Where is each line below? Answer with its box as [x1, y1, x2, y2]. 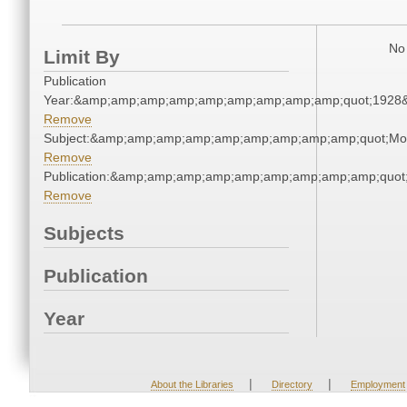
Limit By [44, 46, 120, 68]
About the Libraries [150, 379, 233, 391]
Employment [350, 379, 405, 391]
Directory [271, 379, 313, 391]
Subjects [44, 223, 124, 244]
